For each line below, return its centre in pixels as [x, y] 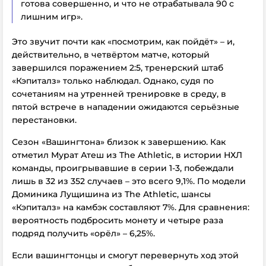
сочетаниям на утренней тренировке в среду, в [119, 94]
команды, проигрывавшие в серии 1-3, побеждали [123, 168]
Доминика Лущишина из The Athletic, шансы [111, 194]
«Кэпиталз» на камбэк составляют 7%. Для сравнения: [131, 207]
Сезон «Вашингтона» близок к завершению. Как [119, 142]
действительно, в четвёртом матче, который [111, 55]
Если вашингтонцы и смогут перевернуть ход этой [125, 255]
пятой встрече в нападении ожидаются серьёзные [126, 107]
